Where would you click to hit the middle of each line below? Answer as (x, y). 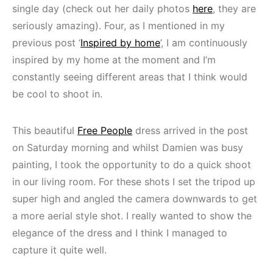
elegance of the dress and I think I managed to (120, 232)
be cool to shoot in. (57, 94)
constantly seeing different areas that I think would (130, 76)
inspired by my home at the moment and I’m (114, 59)
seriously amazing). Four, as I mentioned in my (119, 25)
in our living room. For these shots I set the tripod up (134, 181)
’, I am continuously (204, 42)
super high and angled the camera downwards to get (135, 198)
